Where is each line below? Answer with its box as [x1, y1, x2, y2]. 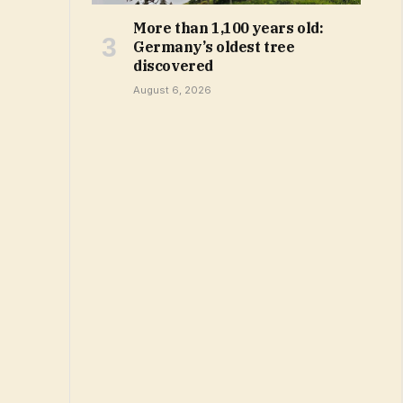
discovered [133, 56, 213, 75]
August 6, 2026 [133, 83, 211, 96]
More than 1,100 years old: [133, 18, 324, 37]
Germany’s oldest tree [133, 37, 295, 56]
